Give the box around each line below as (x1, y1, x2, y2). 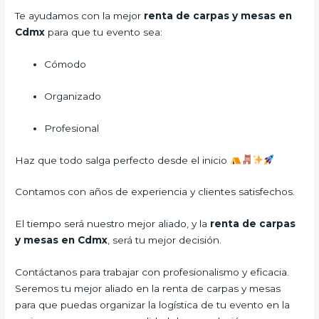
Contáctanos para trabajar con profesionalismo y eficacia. (15, 266, 290, 278)
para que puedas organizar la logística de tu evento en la (15, 299, 291, 311)
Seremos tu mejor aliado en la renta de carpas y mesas (15, 283, 281, 295)
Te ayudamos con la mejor (15, 10, 145, 22)
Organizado (44, 90, 102, 102)
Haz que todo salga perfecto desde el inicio (15, 154, 231, 166)
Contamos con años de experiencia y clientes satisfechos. (15, 186, 296, 198)
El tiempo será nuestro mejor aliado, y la (15, 218, 211, 230)
